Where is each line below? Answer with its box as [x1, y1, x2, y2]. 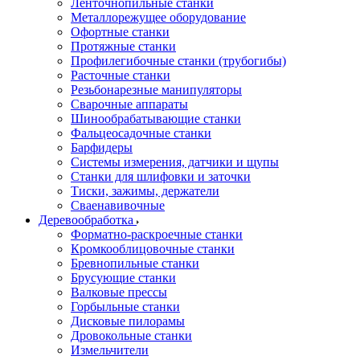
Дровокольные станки [71, 329, 192, 342]
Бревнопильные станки [71, 256, 199, 270]
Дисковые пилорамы [71, 314, 185, 328]
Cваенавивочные [71, 198, 165, 212]
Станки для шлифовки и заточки [71, 170, 251, 183]
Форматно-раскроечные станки [71, 227, 243, 241]
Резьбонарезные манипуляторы [71, 83, 242, 96]
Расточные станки [71, 68, 170, 82]
